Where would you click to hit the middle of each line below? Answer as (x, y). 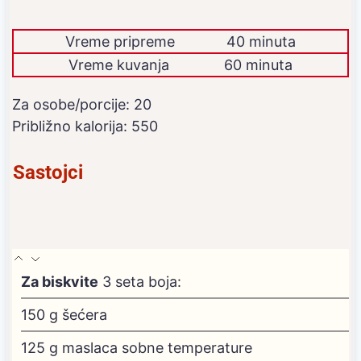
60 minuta (258, 64)
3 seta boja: (142, 281)
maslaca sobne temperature (157, 347)
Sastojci (48, 172)
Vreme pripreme (120, 41)
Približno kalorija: (72, 126)
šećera (85, 314)
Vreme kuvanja (119, 64)
